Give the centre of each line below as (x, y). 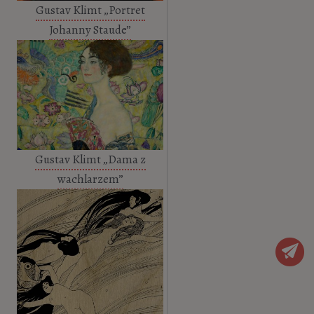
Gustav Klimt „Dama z (90, 159)
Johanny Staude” (90, 30)
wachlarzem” (90, 179)
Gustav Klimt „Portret (90, 11)
